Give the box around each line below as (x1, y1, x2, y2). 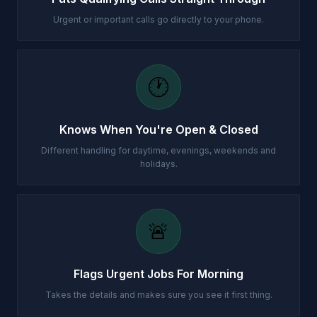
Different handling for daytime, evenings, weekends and (41, 145, 276, 156)
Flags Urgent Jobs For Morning (74, 267, 243, 281)
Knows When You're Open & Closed (59, 122, 258, 137)
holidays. (139, 158, 178, 169)
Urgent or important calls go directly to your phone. (53, 14, 264, 25)
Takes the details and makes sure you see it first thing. (45, 289, 272, 300)
